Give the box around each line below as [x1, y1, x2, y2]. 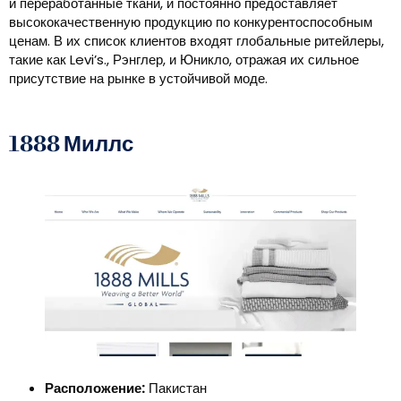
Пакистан [145, 379, 207, 398]
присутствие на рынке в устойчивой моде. [9, 69, 268, 89]
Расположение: [45, 379, 145, 398]
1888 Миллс [9, 132, 133, 159]
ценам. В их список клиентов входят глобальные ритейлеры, [9, 31, 384, 51]
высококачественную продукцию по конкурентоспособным [9, 13, 372, 32]
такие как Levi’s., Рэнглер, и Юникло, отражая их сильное [9, 50, 359, 70]
